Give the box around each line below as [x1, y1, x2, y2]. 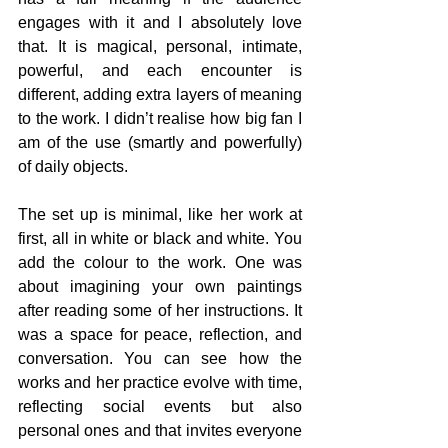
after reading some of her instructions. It [18, 302, 302, 319]
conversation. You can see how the [18, 350, 302, 367]
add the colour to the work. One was [18, 254, 302, 271]
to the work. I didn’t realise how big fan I [18, 110, 302, 127]
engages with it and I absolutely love [18, 14, 302, 31]
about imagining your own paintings [18, 278, 302, 295]
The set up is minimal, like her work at [18, 206, 302, 223]
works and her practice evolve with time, [18, 374, 302, 391]
